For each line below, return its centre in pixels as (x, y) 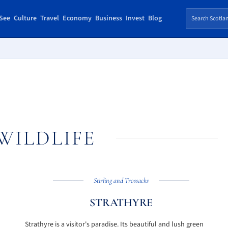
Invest (135, 18)
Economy (77, 18)
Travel (49, 18)
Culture (25, 18)
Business (108, 18)
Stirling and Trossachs (121, 180)
